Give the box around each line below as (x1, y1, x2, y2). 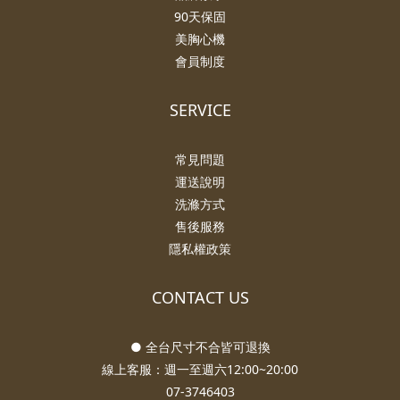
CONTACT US (151, 287, 249, 309)
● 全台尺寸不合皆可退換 (129, 338, 271, 356)
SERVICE (169, 99, 231, 121)
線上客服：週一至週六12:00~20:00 (102, 361, 298, 379)
